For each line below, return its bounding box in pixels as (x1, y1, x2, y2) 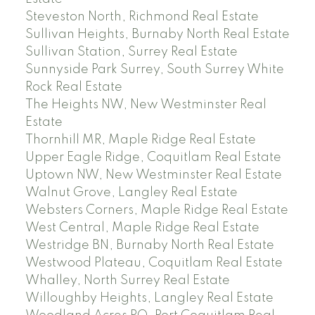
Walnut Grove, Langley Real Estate (25, 186, 238, 200)
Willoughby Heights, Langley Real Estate (25, 292, 274, 305)
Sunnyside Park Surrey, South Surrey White (25, 63, 284, 77)
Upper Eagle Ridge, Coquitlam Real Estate (25, 151, 281, 165)
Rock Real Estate (25, 81, 122, 94)
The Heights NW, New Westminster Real (25, 98, 266, 112)
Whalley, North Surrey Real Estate (25, 274, 230, 288)
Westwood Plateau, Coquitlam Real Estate (25, 257, 283, 270)
